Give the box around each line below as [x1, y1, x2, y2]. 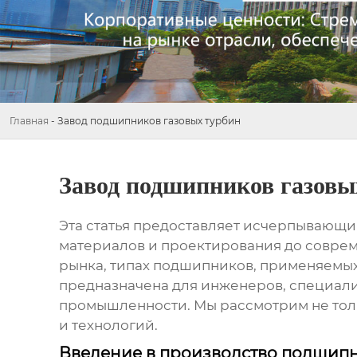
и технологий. [58, 317, 158, 334]
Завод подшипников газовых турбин [57, 115, 241, 127]
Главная [10, 115, 49, 127]
